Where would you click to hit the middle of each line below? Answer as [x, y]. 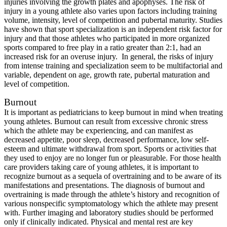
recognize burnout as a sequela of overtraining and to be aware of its [113, 176]
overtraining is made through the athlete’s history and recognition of [112, 194]
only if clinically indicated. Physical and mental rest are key [99, 221]
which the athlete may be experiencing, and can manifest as [99, 130]
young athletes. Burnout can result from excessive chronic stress [106, 121]
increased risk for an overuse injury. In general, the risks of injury [109, 56]
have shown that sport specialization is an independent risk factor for [113, 29]
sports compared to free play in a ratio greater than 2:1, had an [103, 47]
